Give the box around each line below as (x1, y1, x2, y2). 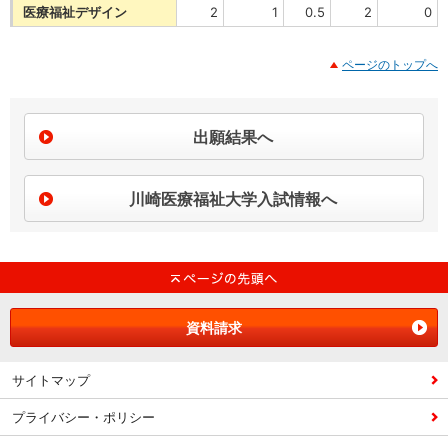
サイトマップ (12, 372, 90, 388)
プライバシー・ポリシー (12, 409, 155, 425)
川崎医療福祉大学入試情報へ (128, 189, 337, 209)
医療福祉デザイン (23, 4, 127, 20)
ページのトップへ (342, 57, 438, 72)
